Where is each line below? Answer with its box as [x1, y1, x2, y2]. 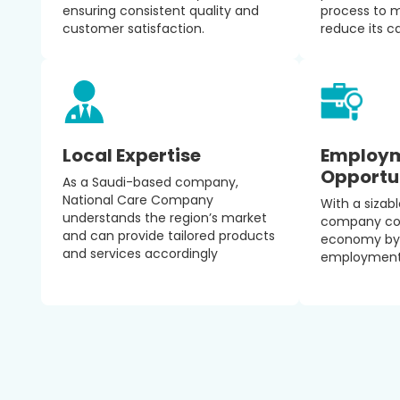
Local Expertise [62, 143, 201, 168]
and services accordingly [62, 245, 218, 262]
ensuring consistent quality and [62, 2, 259, 20]
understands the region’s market [62, 209, 267, 227]
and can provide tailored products [62, 227, 275, 245]
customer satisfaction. [62, 20, 204, 37]
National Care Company [62, 191, 213, 209]
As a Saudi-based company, [62, 173, 238, 191]
